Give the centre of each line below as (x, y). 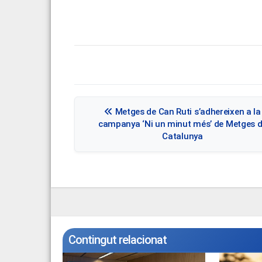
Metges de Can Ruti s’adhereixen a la (187, 112)
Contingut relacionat (118, 240)
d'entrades (82, 119)
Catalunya (182, 136)
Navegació (83, 95)
